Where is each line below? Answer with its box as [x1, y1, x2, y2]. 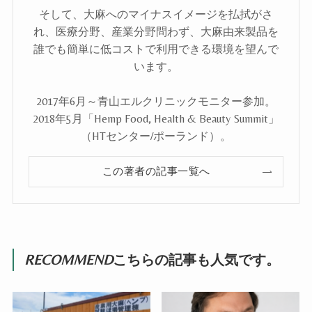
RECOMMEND [24, 251, 114, 269]
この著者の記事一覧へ [102, 166, 210, 178]
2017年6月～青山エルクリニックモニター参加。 [36, 95, 276, 109]
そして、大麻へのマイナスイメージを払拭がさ [39, 8, 273, 22]
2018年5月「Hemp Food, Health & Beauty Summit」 [33, 112, 279, 126]
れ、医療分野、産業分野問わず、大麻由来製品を [33, 25, 279, 39]
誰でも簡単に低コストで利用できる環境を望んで [33, 42, 279, 56]
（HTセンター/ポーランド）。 [81, 130, 231, 143]
